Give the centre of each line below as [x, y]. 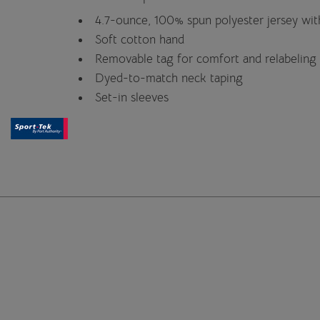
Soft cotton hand [140, 39]
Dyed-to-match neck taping [169, 78]
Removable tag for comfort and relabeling [206, 59]
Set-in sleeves [132, 97]
